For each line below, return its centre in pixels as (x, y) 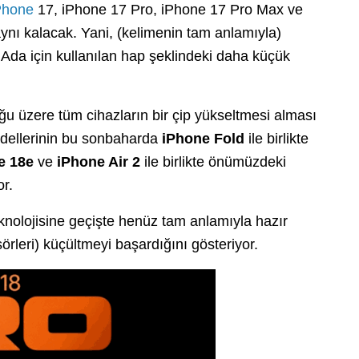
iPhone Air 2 (99, 161)
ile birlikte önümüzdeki (213, 161)
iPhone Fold (203, 138)
